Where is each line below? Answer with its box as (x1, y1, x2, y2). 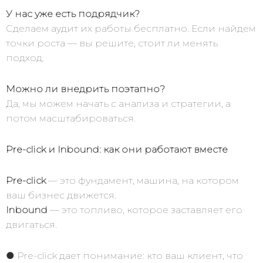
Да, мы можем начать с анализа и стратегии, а (6, 98, 231, 109)
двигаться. (6, 219, 57, 230)
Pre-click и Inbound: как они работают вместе (6, 144, 228, 155)
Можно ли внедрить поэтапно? (6, 83, 165, 95)
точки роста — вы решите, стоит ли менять (6, 38, 218, 49)
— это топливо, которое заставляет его (48, 204, 242, 215)
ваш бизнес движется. (6, 190, 116, 201)
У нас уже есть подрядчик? (6, 8, 140, 19)
